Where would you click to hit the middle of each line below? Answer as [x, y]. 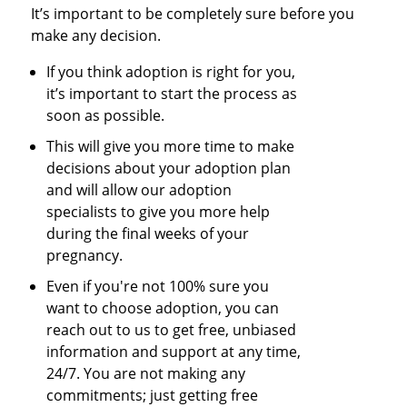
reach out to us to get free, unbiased [172, 330]
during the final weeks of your [148, 234]
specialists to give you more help [159, 212]
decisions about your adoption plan [169, 169]
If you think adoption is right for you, [171, 72]
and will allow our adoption [139, 190]
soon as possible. [106, 116]
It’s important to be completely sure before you [192, 14]
